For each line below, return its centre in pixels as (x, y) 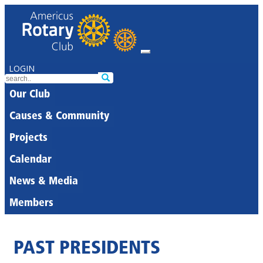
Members (31, 203)
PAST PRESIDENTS (87, 249)
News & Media (44, 182)
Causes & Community (59, 117)
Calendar (31, 160)
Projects (28, 138)
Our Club (30, 95)
